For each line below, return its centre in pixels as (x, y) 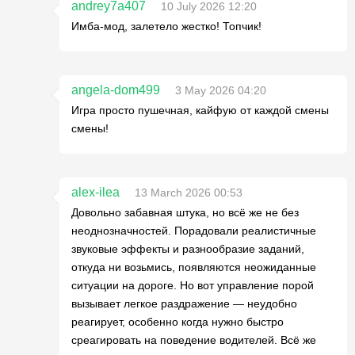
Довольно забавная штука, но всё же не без (185, 212)
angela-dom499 (116, 90)
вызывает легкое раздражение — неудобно (184, 303)
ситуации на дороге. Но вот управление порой (193, 285)
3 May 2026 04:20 (221, 90)
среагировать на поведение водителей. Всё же (194, 340)
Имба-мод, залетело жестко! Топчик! (166, 26)
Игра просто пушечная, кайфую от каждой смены (200, 110)
